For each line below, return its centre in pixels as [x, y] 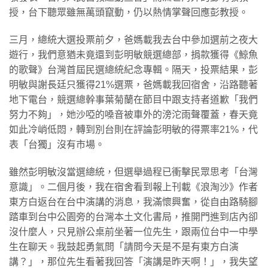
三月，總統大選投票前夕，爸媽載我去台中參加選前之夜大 [133, 39]
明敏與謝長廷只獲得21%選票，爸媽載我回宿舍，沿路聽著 [133, 84]
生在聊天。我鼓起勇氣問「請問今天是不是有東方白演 [124, 246]
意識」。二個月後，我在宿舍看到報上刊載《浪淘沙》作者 [133, 187]
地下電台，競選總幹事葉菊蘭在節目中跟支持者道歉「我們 [133, 99]
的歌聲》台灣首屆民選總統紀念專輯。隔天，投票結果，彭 [133, 69]
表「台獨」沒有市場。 [57, 144]
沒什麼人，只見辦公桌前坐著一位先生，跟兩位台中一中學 [133, 232]
